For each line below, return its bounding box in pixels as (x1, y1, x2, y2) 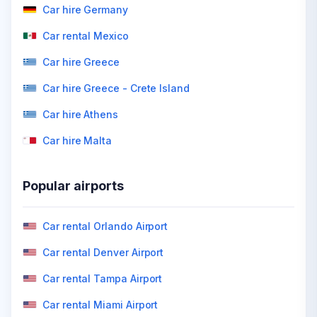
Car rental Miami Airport (42, 299, 158, 311)
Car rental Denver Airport (42, 246, 164, 258)
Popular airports (23, 178, 124, 193)
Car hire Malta (42, 134, 113, 146)
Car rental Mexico (42, 30, 129, 42)
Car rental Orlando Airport (42, 220, 168, 232)
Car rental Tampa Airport (42, 272, 163, 284)
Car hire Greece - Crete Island (42, 82, 190, 94)
